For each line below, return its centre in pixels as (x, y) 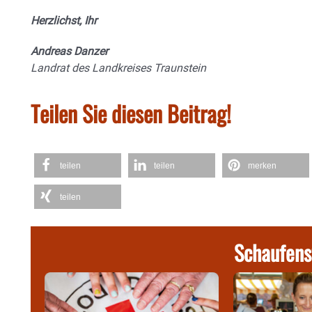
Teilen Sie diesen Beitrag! (131, 114)
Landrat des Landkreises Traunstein (118, 68)
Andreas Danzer (69, 52)
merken (262, 166)
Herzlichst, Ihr (64, 21)
